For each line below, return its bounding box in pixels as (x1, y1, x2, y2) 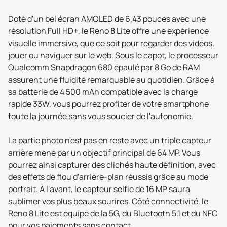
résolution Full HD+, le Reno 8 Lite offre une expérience (8, 25, 209, 36)
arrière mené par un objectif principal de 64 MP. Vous (8, 147, 200, 158)
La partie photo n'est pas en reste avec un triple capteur (8, 135, 211, 146)
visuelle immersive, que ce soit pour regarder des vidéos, (8, 37, 214, 49)
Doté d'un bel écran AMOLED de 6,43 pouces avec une (8, 13, 206, 24)
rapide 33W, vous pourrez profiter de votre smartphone (8, 98, 209, 109)
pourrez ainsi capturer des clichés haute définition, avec (8, 159, 216, 170)
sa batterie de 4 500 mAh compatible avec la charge (8, 86, 198, 97)
